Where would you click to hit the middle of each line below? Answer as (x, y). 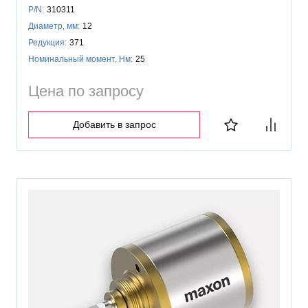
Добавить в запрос (114, 124)
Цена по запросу (86, 91)
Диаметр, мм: (54, 26)
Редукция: (47, 42)
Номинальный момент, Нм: (80, 59)
